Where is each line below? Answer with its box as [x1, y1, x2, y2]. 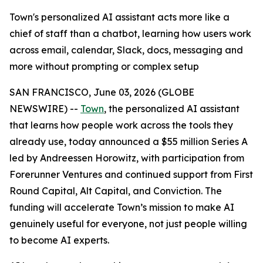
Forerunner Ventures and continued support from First [9, 168, 253, 180]
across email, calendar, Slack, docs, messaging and [9, 44, 243, 56]
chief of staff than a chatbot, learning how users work [9, 28, 251, 39]
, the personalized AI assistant [104, 103, 240, 114]
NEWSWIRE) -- [9, 103, 80, 114]
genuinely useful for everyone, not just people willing [9, 218, 247, 230]
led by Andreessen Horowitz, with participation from [9, 152, 244, 164]
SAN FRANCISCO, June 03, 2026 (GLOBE [9, 86, 194, 98]
